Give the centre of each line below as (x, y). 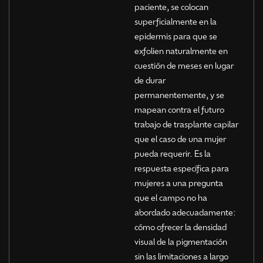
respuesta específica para (181, 168)
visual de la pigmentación (181, 241)
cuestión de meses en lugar (184, 65)
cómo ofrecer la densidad (180, 226)
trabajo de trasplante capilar (186, 124)
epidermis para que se (176, 36)
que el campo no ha (171, 197)
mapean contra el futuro (179, 109)
